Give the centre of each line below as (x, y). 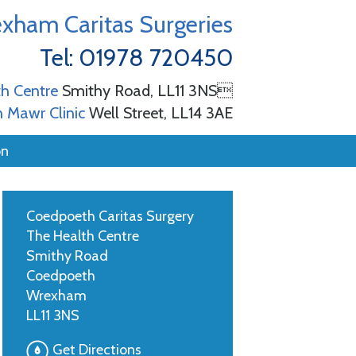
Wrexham (56, 296)
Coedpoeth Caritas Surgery (110, 216)
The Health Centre (83, 236)
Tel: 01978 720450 (136, 58)
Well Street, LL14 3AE (159, 113)
